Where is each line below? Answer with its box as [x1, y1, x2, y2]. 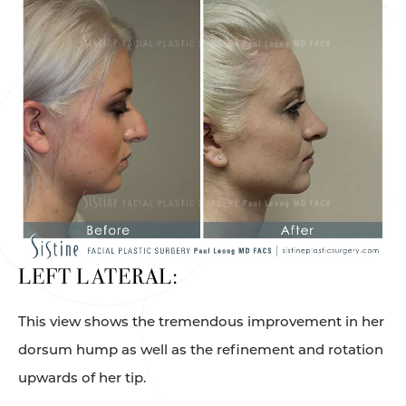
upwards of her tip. [18, 369, 146, 387]
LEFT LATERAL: [18, 264, 179, 290]
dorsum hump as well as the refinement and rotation [18, 341, 383, 359]
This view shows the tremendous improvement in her [18, 313, 384, 331]
